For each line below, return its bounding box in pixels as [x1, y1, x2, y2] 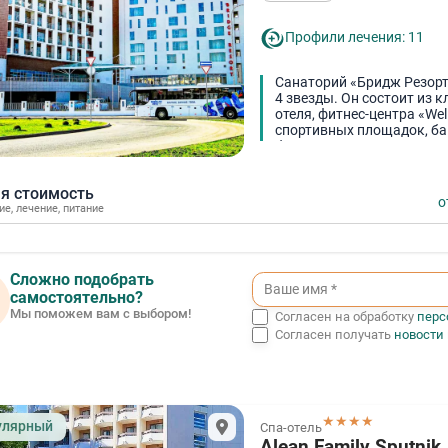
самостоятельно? [9, 288, 143, 308]
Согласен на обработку [274, 309, 417, 325]
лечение [15, 202, 58, 216]
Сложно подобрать [9, 270, 154, 290]
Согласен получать [274, 327, 394, 343]
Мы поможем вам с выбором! [9, 306, 191, 322]
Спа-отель [260, 419, 323, 435]
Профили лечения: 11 [285, 29, 425, 47]
